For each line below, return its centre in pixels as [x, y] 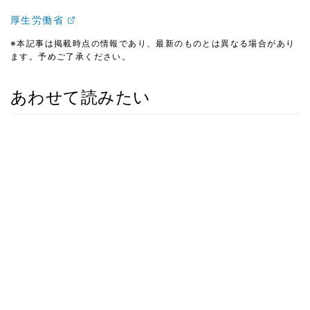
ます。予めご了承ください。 [71, 56]
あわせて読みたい [81, 97]
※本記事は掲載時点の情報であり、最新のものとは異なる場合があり [153, 43]
